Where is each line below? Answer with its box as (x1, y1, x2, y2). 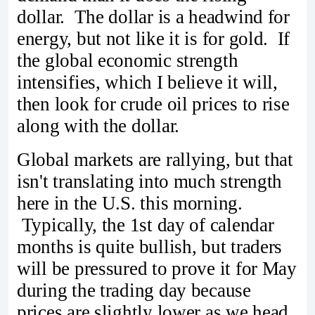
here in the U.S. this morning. (17, 192, 243, 214)
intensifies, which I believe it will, (17, 72, 278, 94)
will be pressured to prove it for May (17, 257, 297, 279)
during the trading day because (17, 279, 251, 301)
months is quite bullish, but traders (17, 236, 283, 257)
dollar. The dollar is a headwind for (17, 6, 290, 28)
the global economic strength (17, 50, 238, 72)
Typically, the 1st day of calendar (17, 214, 274, 236)
